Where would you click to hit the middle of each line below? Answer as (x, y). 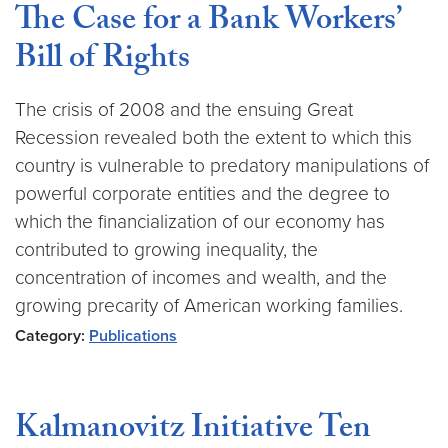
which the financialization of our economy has (200, 221)
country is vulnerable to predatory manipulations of (222, 165)
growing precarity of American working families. (209, 305)
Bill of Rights (102, 61)
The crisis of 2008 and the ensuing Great (184, 109)
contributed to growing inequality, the (166, 249)
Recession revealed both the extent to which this (213, 137)
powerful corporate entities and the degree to (202, 193)
